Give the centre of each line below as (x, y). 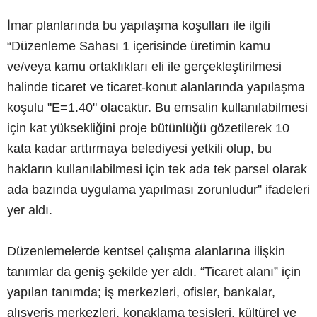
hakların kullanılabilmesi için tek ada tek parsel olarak (157, 169)
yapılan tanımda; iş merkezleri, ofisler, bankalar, (141, 292)
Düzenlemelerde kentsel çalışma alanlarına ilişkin (146, 251)
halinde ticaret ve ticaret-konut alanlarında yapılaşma (156, 87)
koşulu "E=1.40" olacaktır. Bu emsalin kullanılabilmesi (157, 107)
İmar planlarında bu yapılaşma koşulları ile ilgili (139, 25)
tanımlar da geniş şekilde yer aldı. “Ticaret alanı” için (154, 271)
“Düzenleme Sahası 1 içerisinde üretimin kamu (139, 46)
